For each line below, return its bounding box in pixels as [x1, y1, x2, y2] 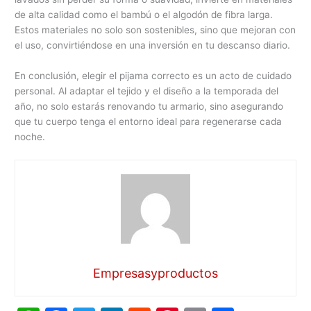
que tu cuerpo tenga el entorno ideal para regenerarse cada [15, 116, 283, 128]
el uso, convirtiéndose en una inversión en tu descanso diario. [15, 40, 291, 51]
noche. [15, 131, 46, 143]
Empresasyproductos [93, 265, 218, 280]
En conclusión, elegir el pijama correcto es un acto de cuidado [15, 70, 292, 82]
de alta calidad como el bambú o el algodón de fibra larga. [15, 9, 274, 21]
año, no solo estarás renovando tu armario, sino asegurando [15, 101, 284, 112]
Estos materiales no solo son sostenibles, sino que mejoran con [15, 24, 296, 36]
